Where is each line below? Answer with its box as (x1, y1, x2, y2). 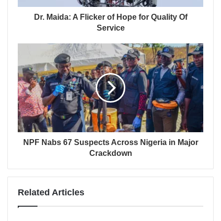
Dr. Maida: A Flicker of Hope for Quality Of (34, 13, 187, 22)
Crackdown (89, 149, 132, 158)
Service (96, 24, 125, 33)
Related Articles (18, 187, 84, 198)
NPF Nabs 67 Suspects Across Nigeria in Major (23, 138, 198, 147)
